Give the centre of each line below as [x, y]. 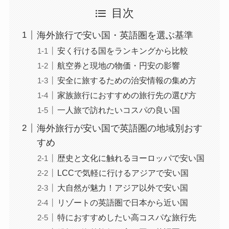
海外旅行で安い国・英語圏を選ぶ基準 [115, 35]
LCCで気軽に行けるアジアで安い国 [123, 173]
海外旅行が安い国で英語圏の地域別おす [119, 128]
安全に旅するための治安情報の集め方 [127, 80]
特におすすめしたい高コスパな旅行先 [127, 217]
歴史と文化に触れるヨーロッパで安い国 [131, 158]
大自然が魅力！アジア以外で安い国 [122, 187]
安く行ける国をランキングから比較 [122, 50]
